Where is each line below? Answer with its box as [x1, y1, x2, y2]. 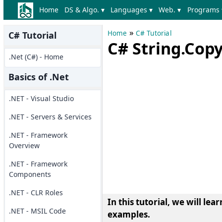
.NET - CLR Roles [8, 188, 63, 197]
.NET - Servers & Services [8, 112, 92, 121]
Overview [8, 141, 40, 150]
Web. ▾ [159, 5, 181, 14]
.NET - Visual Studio [8, 94, 74, 103]
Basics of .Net [8, 71, 69, 83]
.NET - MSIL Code [8, 206, 66, 216]
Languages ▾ [111, 5, 153, 14]
